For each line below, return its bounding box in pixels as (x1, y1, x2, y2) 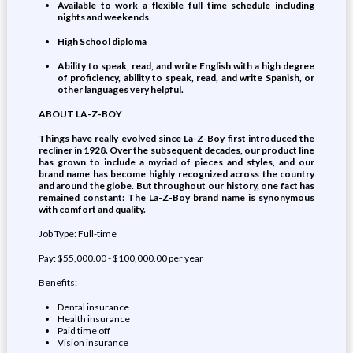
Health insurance (57, 313, 130, 325)
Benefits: (38, 277, 77, 288)
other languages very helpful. (57, 84, 184, 95)
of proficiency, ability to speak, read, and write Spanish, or (57, 72, 315, 84)
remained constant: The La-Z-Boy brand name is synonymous (38, 191, 315, 203)
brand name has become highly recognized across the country (38, 168, 315, 180)
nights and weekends (57, 11, 149, 23)
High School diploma (57, 35, 147, 47)
